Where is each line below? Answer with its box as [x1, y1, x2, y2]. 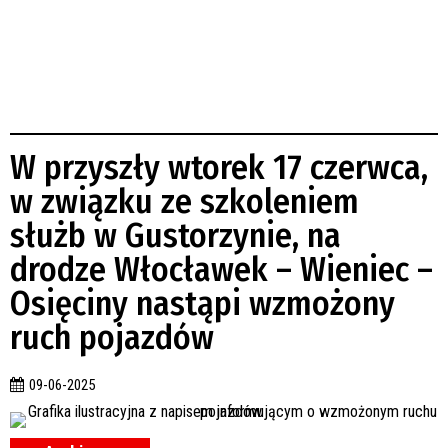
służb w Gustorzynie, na [10, 215, 341, 257]
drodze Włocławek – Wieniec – [10, 249, 433, 291]
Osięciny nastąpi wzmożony [10, 283, 395, 325]
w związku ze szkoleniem [10, 181, 359, 223]
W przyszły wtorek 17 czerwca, [10, 147, 428, 189]
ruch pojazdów [10, 317, 214, 359]
